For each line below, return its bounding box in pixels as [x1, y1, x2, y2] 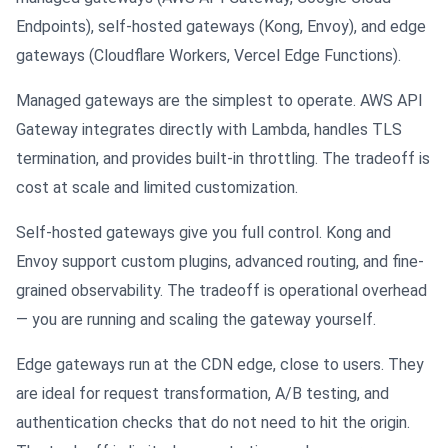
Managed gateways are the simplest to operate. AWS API [16, 91, 423, 111]
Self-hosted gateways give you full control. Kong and [16, 223, 391, 243]
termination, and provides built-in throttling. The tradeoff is [16, 149, 430, 169]
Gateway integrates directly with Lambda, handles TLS [16, 120, 402, 140]
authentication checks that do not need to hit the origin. [16, 413, 410, 433]
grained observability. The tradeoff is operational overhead [16, 281, 427, 301]
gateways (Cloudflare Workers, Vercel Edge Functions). [16, 46, 401, 66]
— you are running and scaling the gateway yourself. [16, 310, 376, 330]
